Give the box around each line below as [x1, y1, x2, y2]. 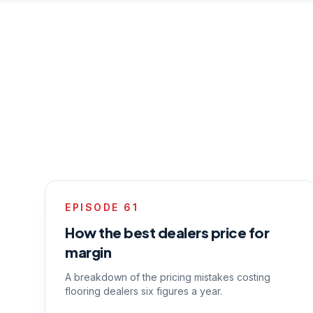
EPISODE [65, 201, 124, 213]
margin [65, 243, 111, 261]
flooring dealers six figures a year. [65, 285, 222, 297]
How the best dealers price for [65, 224, 269, 241]
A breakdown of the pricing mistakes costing [65, 271, 270, 283]
